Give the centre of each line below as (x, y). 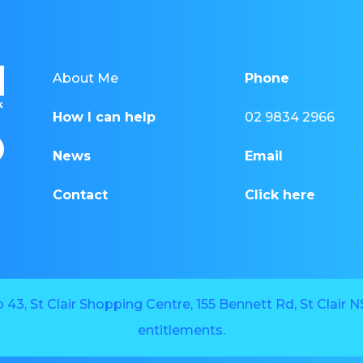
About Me (85, 78)
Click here (280, 194)
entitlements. (181, 330)
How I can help (104, 117)
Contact (80, 194)
